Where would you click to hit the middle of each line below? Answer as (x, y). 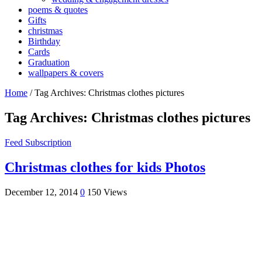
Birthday (44, 41)
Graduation (49, 62)
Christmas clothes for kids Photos (105, 167)
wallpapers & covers (66, 73)
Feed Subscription (38, 142)
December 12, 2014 (41, 192)
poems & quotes (58, 9)
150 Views (107, 192)
